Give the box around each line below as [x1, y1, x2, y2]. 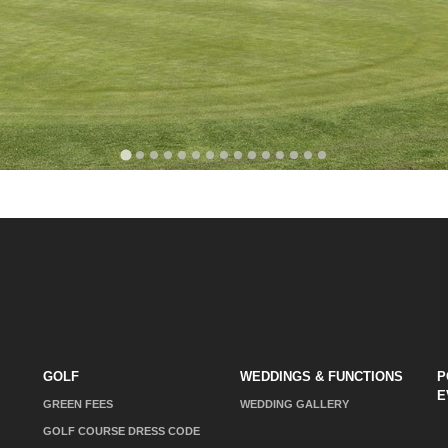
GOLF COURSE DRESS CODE [42, 424, 200, 437]
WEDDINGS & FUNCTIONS [239, 368, 403, 384]
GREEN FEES [42, 397, 113, 410]
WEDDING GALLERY [239, 397, 349, 410]
